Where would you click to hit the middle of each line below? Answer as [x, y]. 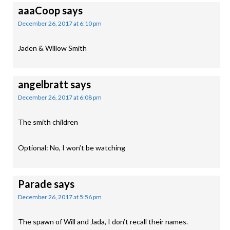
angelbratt [43, 84]
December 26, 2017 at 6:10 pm [60, 23]
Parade [35, 184]
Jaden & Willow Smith [52, 48]
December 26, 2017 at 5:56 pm [60, 197]
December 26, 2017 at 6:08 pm [60, 97]
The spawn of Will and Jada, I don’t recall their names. [103, 222]
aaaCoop [39, 10]
